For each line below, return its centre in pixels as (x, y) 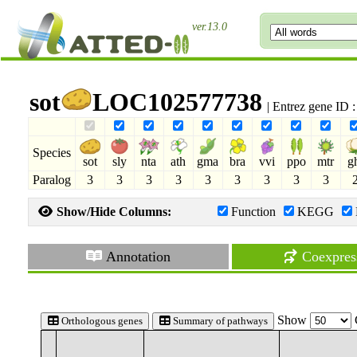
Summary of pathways (219, 321)
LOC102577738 (177, 102)
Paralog (51, 180)
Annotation (137, 257)
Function (253, 212)
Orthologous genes (100, 321)
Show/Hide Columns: (112, 212)
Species (51, 153)
